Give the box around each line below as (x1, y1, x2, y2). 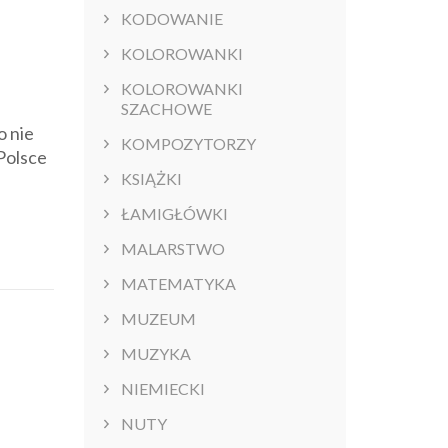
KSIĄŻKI (120, 169, 182, 189)
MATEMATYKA (120, 274, 236, 294)
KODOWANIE (120, 9, 223, 29)
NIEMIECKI (120, 379, 205, 399)
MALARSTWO (120, 239, 225, 259)
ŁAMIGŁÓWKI (120, 204, 228, 224)
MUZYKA (120, 344, 191, 364)
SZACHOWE (120, 99, 212, 119)
